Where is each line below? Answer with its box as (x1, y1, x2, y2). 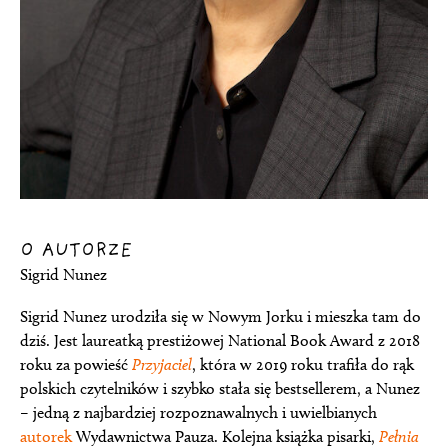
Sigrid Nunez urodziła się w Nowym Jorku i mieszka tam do (20, 306, 421, 326)
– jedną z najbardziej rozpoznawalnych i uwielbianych (20, 402, 377, 422)
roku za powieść (20, 354, 132, 374)
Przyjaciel (132, 354, 192, 374)
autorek (20, 426, 72, 446)
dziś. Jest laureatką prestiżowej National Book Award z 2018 (20, 330, 420, 350)
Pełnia (379, 426, 419, 446)
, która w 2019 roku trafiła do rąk (192, 354, 414, 374)
